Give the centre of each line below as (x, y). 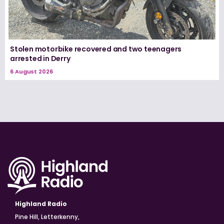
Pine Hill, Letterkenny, (47, 216)
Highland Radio (41, 203)
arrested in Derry (40, 58)
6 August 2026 (31, 71)
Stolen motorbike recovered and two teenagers (96, 49)
